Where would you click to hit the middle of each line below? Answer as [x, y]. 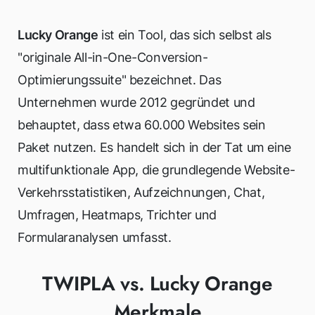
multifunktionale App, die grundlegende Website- [156, 170]
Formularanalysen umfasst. [95, 237]
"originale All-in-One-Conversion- [113, 57]
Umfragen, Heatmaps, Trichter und [117, 215]
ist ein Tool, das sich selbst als [185, 35]
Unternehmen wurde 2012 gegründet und [136, 102]
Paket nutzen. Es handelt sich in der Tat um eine [154, 147]
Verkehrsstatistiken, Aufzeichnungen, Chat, [141, 192]
